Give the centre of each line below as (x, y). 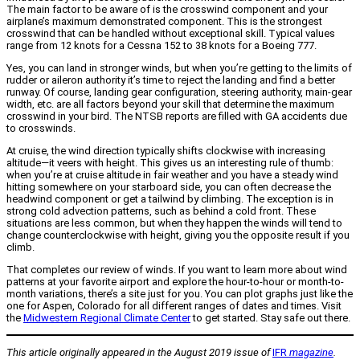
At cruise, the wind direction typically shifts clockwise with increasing (166, 151)
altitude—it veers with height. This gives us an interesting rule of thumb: (170, 163)
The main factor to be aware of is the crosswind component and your (167, 10)
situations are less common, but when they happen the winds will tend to (174, 223)
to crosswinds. (41, 129)
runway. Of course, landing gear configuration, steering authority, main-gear (179, 92)
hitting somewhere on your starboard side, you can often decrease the (169, 187)
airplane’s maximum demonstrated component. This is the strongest (164, 22)
